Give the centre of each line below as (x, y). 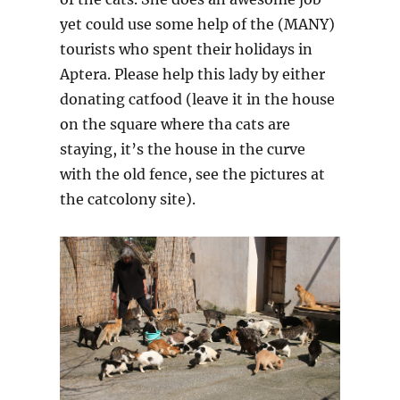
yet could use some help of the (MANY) (198, 24)
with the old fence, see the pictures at (193, 174)
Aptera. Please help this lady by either (193, 74)
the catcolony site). (128, 199)
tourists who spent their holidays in (187, 49)
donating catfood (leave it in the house (198, 99)
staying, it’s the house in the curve (183, 149)
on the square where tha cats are (175, 124)
